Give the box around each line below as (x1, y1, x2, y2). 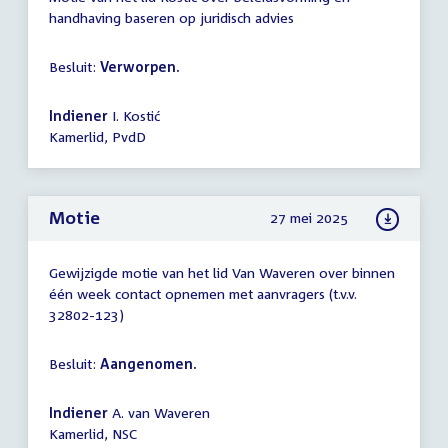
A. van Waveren (108, 404, 210, 422)
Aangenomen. (100, 355, 197, 373)
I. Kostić (108, 107, 160, 125)
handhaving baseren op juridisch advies (49, 9, 294, 27)
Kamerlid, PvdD (49, 128, 146, 146)
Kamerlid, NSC (49, 425, 137, 443)
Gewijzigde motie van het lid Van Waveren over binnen (49, 264, 395, 282)
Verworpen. (100, 58, 180, 76)
